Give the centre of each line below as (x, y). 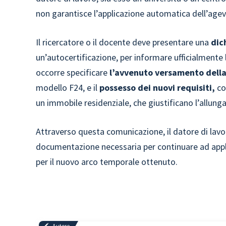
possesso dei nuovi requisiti (156, 88)
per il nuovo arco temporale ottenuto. (107, 162)
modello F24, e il (68, 88)
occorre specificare (73, 72)
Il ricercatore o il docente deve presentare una (124, 42)
